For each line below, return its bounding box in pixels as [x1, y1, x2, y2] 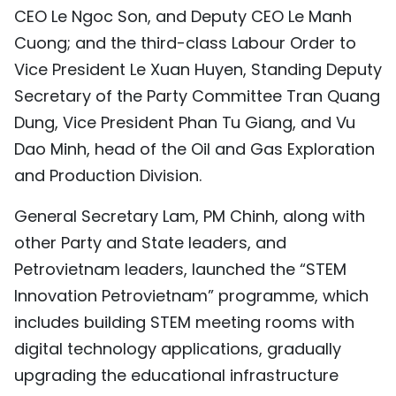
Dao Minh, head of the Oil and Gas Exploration [14, 138, 375, 161]
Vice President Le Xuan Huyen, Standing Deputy [14, 58, 382, 81]
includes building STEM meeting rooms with [14, 311, 354, 334]
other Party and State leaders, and [14, 232, 286, 255]
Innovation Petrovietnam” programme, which [14, 285, 369, 308]
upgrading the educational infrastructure [14, 364, 339, 387]
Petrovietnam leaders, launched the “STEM [14, 258, 346, 281]
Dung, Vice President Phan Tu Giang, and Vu [14, 111, 355, 134]
